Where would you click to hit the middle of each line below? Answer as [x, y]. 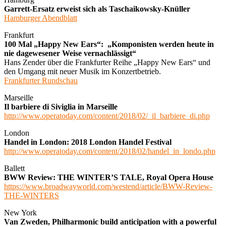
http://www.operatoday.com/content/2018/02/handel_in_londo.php [110, 151]
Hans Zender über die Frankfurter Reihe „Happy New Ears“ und [107, 62]
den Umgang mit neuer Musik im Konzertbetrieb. [82, 71]
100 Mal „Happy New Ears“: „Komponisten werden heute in [109, 44]
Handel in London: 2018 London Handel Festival [88, 142]
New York [20, 212]
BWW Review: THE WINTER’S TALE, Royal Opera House [109, 177]
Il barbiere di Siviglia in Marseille [61, 106]
